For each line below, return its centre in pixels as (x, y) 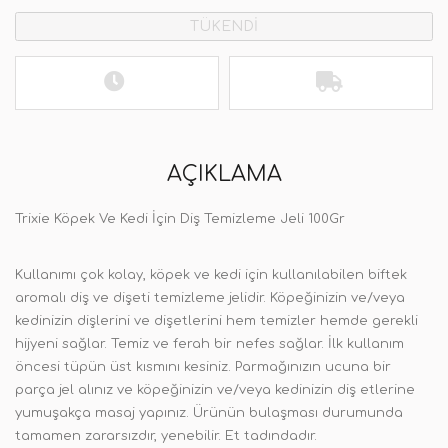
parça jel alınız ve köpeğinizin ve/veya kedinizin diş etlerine (215, 390)
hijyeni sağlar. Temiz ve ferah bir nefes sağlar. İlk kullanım (209, 344)
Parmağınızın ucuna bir (313, 367)
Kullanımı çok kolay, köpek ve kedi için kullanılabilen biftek (211, 275)
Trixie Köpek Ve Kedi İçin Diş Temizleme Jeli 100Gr (180, 219)
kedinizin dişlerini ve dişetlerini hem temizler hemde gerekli (216, 321)
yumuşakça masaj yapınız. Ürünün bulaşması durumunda (209, 413)
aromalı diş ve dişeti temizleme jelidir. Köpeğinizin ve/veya (210, 298)
